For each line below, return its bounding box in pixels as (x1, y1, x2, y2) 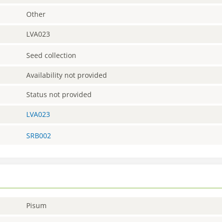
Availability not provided (26, 70, 108, 80)
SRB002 (26, 130, 52, 140)
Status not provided (26, 90, 92, 100)
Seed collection (26, 50, 77, 60)
